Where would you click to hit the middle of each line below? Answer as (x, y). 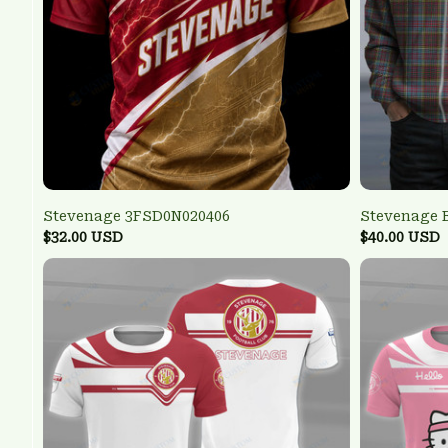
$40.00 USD (400, 237)
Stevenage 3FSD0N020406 (136, 216)
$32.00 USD (83, 237)
